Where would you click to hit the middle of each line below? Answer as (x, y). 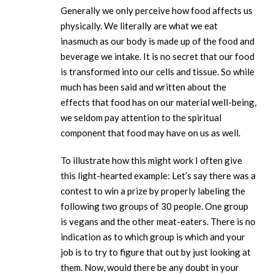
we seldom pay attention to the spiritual (141, 118)
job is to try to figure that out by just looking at (156, 252)
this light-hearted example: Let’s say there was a (158, 176)
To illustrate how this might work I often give (151, 161)
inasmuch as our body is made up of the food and (157, 41)
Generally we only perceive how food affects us (157, 11)
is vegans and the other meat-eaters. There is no (158, 222)
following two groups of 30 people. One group (154, 206)
